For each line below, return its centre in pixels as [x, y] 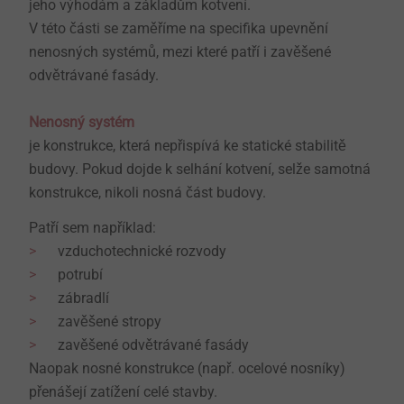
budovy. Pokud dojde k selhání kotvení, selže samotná [200, 169]
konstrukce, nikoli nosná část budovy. [147, 192]
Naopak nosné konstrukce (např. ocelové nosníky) [187, 368]
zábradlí [83, 298]
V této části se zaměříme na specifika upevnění [179, 28]
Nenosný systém [82, 122]
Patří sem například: [92, 227]
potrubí [80, 274]
